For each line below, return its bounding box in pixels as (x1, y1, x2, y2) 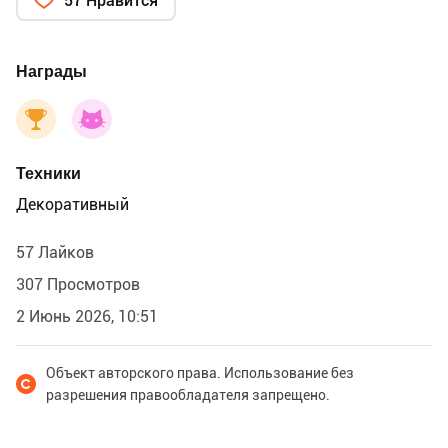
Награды (16, 61, 87, 81)
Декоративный (16, 194, 129, 214)
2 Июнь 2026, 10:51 (16, 306, 158, 326)
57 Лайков (16, 242, 94, 262)
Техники (16, 163, 81, 183)
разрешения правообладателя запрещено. (46, 386, 330, 403)
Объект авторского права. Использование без (46, 364, 354, 381)
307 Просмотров (16, 274, 140, 294)
